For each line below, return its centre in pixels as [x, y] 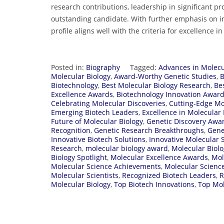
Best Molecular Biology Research [156, 85]
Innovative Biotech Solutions [98, 139]
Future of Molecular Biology [97, 121]
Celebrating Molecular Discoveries [108, 103]
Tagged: [144, 67]
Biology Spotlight [79, 157]
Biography [103, 67]
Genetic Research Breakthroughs [149, 130]
